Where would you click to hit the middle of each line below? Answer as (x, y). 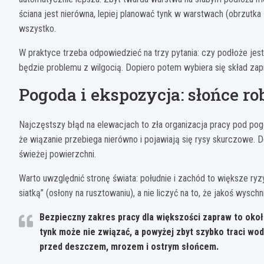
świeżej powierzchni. (57, 154)
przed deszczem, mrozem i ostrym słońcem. (129, 247)
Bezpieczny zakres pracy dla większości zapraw (136, 217)
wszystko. (37, 29)
